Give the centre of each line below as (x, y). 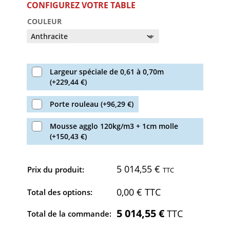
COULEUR (45, 21)
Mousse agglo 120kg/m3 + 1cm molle (114, 126)
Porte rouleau (75, 104)
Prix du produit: (56, 169)
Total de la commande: (70, 213)
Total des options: (60, 192)
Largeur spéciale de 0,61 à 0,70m (107, 71)
